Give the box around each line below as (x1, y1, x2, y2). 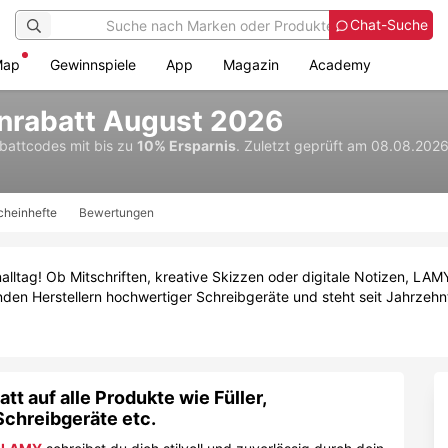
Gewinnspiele (50, 56, 136, 73)
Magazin (223, 56, 279, 73)
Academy (309, 56, 371, 73)
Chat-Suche (350, 16, 428, 33)
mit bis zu (70, 137, 137, 154)
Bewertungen (79, 205, 154, 220)
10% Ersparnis (137, 137, 236, 154)
